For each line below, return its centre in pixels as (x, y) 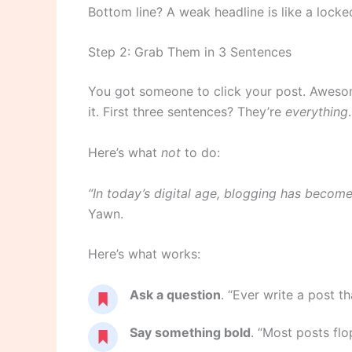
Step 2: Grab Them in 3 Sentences (190, 52)
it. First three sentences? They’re (187, 112)
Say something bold (190, 332)
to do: (200, 153)
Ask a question (175, 294)
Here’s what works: (144, 254)
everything (317, 112)
